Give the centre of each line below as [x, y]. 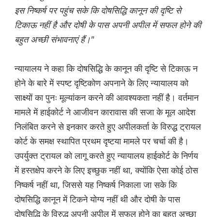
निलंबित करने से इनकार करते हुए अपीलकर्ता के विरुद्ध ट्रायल [108, 127]
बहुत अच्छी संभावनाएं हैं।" [54, 39]
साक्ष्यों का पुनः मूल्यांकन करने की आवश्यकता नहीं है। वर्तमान [107, 98]
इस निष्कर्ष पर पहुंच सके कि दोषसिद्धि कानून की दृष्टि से [98, 10]
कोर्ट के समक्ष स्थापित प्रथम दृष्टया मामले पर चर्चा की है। [102, 141]
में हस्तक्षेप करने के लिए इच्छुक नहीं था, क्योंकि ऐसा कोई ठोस [106, 170]
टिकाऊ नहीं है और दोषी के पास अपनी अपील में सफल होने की [108, 25]
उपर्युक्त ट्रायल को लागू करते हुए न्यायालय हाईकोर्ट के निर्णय [106, 156]
